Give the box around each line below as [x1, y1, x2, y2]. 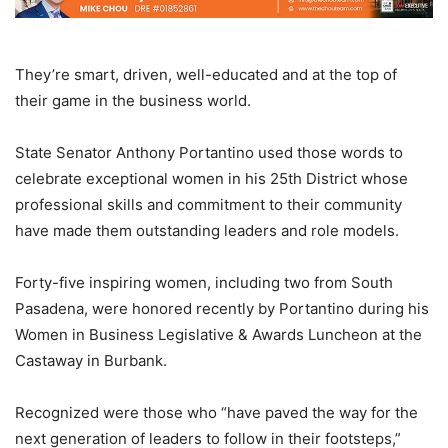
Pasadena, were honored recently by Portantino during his [15, 298, 429, 318]
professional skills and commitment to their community [15, 194, 402, 214]
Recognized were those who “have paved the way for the [15, 402, 418, 422]
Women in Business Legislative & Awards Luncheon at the [15, 324, 422, 344]
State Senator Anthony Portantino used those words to [15, 142, 403, 162]
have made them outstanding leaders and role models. [15, 220, 399, 240]
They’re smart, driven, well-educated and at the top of [15, 64, 397, 84]
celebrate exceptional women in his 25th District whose [15, 168, 408, 188]
